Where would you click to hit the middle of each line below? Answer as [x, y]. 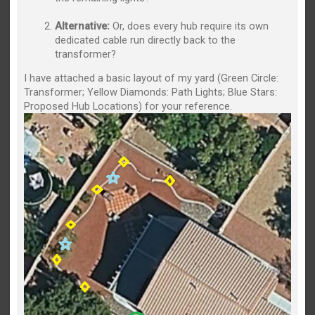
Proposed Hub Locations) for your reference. [128, 107]
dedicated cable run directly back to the [146, 40]
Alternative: [83, 26]
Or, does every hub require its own [189, 26]
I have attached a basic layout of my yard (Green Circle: [152, 78]
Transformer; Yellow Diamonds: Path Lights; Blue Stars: [151, 92]
